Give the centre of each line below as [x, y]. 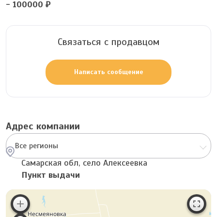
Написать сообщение [108, 72]
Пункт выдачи [51, 175]
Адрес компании [43, 126]
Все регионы [37, 146]
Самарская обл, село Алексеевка [84, 163]
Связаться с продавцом [108, 42]
